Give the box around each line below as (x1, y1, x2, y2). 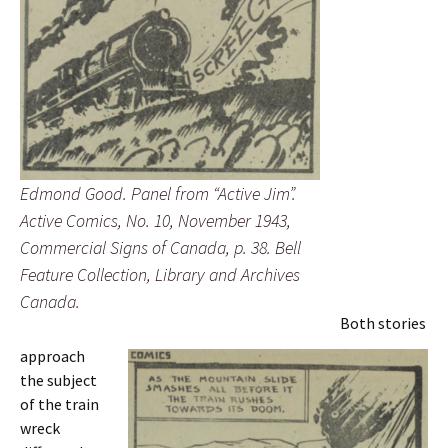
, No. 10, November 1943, (118, 209, 291, 232)
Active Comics (20, 209, 118, 232)
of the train (20, 394, 99, 414)
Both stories (340, 313, 426, 333)
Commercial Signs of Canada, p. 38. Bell (20, 236, 301, 259)
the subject (20, 370, 97, 390)
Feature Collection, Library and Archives (20, 263, 300, 286)
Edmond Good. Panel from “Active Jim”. (20, 182, 296, 205)
